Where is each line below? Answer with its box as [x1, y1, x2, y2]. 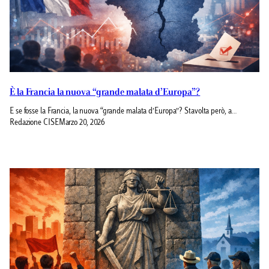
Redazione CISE [10, 119, 59, 127]
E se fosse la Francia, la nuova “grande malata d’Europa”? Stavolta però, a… [10, 107, 237, 116]
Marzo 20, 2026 [58, 119, 106, 127]
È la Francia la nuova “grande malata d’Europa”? [10, 87, 201, 97]
